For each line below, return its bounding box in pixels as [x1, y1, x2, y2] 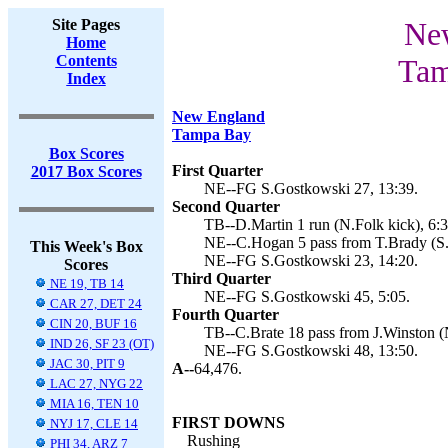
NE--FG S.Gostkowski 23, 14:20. [204, 252, 418, 269]
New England [172, 108, 265, 125]
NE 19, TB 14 [47, 276, 124, 291]
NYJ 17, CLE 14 [47, 416, 138, 431]
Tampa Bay [172, 126, 251, 143]
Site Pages [52, 16, 120, 33]
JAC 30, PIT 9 [47, 356, 125, 371]
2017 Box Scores [30, 163, 142, 180]
